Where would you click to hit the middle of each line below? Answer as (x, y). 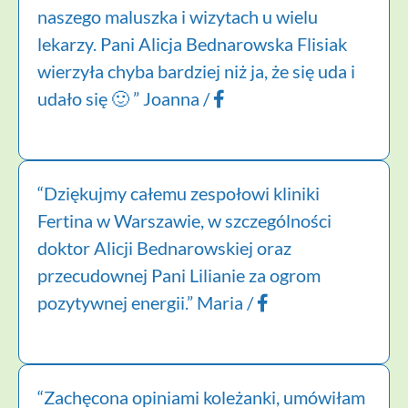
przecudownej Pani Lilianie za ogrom (179, 275)
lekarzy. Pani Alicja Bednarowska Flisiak (192, 43)
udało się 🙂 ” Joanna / (125, 98)
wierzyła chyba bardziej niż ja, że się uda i (196, 71)
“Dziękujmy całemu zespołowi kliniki (178, 193)
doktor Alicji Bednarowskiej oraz (164, 247)
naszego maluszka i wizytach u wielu (178, 16)
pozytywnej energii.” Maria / (147, 302)
